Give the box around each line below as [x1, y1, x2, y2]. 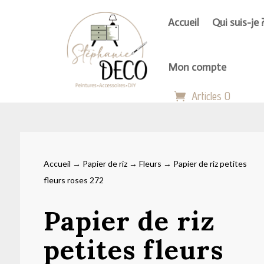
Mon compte [168, 61, 227, 74]
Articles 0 [192, 90, 231, 103]
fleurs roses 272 [43, 175, 104, 185]
